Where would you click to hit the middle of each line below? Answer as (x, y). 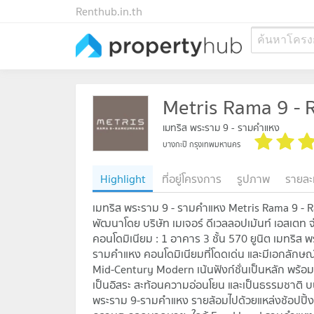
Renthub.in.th (109, 11)
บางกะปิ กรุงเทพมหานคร (202, 144)
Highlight (123, 179)
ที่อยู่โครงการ (191, 179)
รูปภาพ (253, 179)
